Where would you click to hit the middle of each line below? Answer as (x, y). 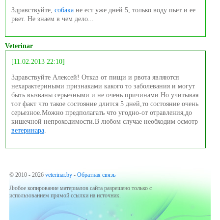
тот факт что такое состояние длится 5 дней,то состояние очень (105, 104)
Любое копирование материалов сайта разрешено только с (81, 188)
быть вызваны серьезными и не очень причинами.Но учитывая (105, 95)
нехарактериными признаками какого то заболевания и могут (103, 86)
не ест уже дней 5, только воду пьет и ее (135, 10)
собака (64, 10)
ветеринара (28, 131)
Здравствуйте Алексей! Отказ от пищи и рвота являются (95, 78)
